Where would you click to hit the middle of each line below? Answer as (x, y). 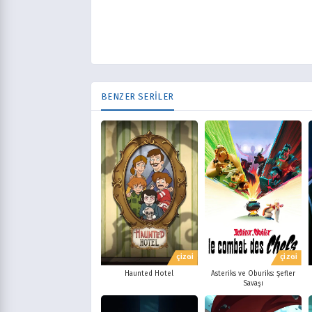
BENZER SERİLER (138, 96)
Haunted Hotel (149, 274)
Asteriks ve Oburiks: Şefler (253, 274)
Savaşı (253, 284)
